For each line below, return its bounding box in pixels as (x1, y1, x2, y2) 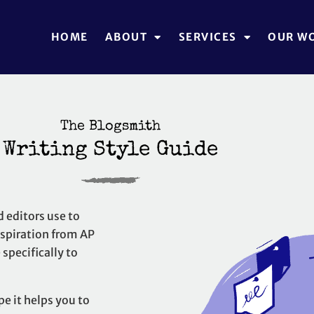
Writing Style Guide (2, 140, 218, 162)
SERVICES (178, 30, 237, 44)
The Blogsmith (60, 120, 161, 135)
